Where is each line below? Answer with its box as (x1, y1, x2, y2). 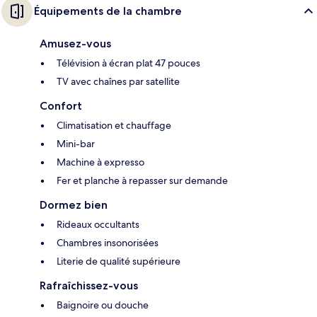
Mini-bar (57, 137, 95, 150)
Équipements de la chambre (34, 4, 182, 18)
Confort (40, 98, 82, 113)
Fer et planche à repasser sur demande (57, 173, 228, 187)
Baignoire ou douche (57, 298, 149, 311)
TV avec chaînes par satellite (57, 74, 180, 88)
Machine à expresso (57, 155, 144, 168)
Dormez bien (40, 197, 108, 212)
